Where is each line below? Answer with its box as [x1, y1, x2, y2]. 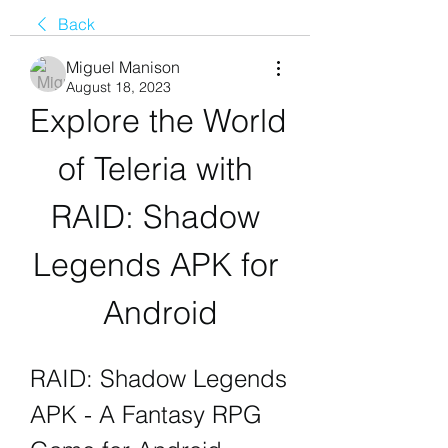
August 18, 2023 [66, 78, 171, 96]
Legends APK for [32, 245, 279, 284]
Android [102, 293, 218, 332]
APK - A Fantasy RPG [30, 400, 262, 429]
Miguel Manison [66, 57, 180, 77]
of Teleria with [58, 149, 253, 188]
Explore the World [30, 101, 287, 140]
